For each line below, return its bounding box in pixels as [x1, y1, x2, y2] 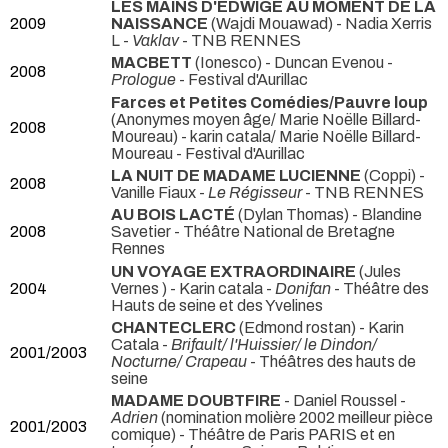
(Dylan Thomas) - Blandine [235, 206, 422, 224]
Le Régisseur [208, 183, 302, 201]
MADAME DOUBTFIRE [111, 392, 281, 410]
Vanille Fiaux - [111, 183, 208, 201]
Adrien [111, 409, 158, 427]
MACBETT [111, 54, 192, 72]
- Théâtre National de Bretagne [174, 223, 395, 241]
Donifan [275, 279, 331, 297]
